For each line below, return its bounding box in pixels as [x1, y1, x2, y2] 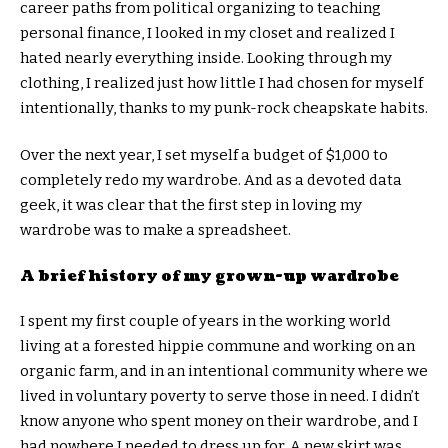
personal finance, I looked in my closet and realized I [20, 23, 395, 42]
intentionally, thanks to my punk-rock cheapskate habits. [20, 98, 428, 117]
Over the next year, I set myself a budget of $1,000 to [20, 146, 388, 164]
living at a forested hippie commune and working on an [20, 337, 415, 355]
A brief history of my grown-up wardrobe [20, 265, 399, 287]
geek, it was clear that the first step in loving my [20, 196, 362, 214]
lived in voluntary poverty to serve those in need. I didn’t [20, 387, 420, 405]
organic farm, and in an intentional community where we [20, 362, 428, 380]
